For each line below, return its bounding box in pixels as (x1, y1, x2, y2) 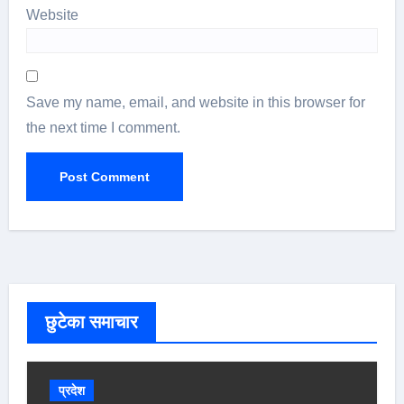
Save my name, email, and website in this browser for (26, 94, 366, 110)
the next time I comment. (26, 119, 181, 135)
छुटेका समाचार (44, 311, 138, 332)
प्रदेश (58, 382, 85, 398)
